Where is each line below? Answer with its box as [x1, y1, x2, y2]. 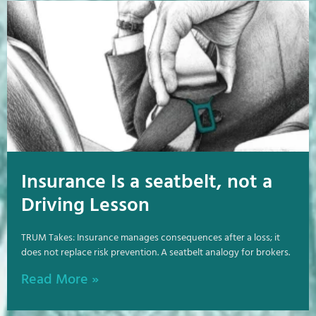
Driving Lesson [21, 189, 150, 221]
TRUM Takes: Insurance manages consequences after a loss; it [21, 229, 280, 246]
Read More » [21, 268, 99, 291]
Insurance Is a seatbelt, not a [21, 166, 272, 198]
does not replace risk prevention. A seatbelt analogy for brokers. [21, 244, 290, 261]
